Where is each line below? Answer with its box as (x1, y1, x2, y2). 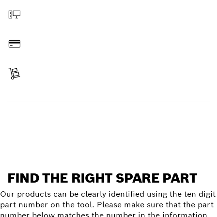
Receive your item (7, 82, 67, 92)
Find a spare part (79, 118, 138, 127)
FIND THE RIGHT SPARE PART (7, 169, 197, 186)
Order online (7, 22, 50, 31)
